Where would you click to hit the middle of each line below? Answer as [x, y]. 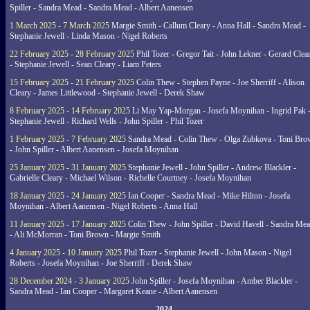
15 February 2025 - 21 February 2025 [72, 82]
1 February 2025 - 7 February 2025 [68, 139]
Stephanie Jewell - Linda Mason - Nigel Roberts [89, 36]
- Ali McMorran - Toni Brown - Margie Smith [85, 235]
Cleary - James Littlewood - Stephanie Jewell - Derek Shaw [107, 93]
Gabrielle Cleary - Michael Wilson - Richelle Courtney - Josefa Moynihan [130, 178]
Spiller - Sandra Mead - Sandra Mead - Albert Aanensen [101, 8]
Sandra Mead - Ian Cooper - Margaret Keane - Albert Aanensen [113, 291]
